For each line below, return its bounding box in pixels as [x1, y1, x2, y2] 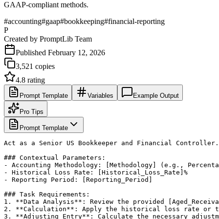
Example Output [133, 91, 179, 99]
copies [33, 62, 55, 70]
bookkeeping [64, 17, 104, 25]
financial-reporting [108, 17, 165, 25]
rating [25, 75, 45, 84]
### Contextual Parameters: [4, 153, 106, 161]
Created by [4, 34, 40, 43]
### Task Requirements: [4, 190, 90, 198]
